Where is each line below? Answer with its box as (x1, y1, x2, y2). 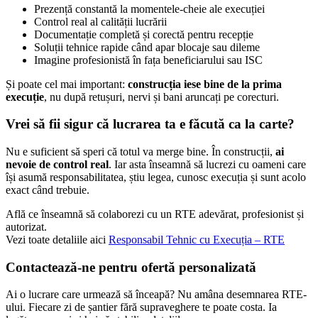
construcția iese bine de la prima (128, 77, 282, 90)
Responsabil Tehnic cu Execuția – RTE (109, 234, 285, 246)
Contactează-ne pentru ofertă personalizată (6, 259, 256, 275)
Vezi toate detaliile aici (6, 234, 109, 246)
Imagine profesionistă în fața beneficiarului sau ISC (34, 53, 263, 66)
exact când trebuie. (6, 184, 89, 197)
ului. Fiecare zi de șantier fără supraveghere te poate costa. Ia (6, 301, 277, 314)
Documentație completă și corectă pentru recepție (34, 28, 253, 40)
